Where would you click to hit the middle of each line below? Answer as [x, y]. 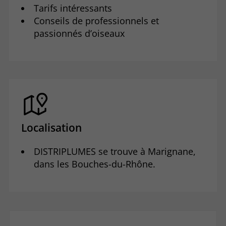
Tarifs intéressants [73, 8]
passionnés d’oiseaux [79, 34]
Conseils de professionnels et [97, 21]
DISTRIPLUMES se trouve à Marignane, [115, 152]
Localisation [51, 128]
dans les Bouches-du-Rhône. [95, 164]
